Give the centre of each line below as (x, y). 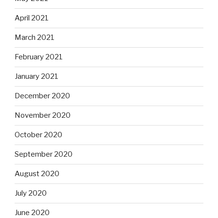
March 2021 (35, 38)
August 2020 (37, 174)
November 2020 (43, 116)
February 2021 (39, 57)
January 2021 (36, 77)
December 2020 (42, 96)
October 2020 (38, 135)
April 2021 (32, 18)
